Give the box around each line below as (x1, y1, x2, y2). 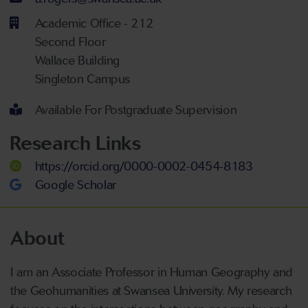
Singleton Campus (34, 71, 131, 87)
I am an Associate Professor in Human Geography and (10, 265, 294, 280)
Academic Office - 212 (34, 15, 153, 31)
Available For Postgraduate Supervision (34, 102, 237, 118)
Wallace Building (34, 52, 120, 68)
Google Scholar (34, 177, 116, 192)
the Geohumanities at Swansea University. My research (10, 283, 292, 298)
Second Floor (34, 34, 106, 49)
